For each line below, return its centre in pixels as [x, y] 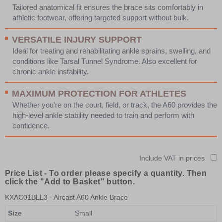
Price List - [27, 173]
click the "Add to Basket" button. [70, 181]
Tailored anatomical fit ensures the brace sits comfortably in [108, 7]
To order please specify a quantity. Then [128, 173]
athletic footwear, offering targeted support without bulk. [101, 17]
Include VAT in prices [172, 158]
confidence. [31, 125]
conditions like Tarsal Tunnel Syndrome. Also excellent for [105, 61]
